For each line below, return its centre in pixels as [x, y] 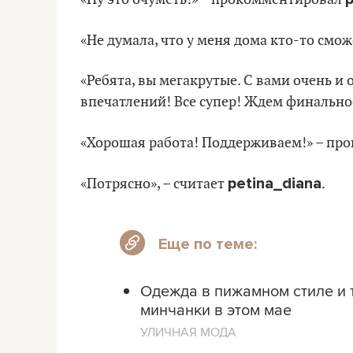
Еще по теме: [208, 244]
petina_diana [275, 183]
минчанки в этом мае [216, 309]
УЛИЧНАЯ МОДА [188, 332]
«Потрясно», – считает [154, 184]
